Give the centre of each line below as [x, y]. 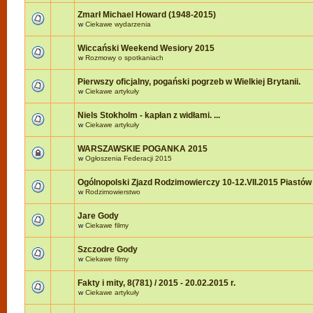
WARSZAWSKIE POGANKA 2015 [143, 149]
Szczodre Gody [108, 249]
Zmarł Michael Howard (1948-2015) [147, 15]
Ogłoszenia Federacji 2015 [129, 158]
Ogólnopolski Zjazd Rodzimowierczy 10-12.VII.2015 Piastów [195, 182]
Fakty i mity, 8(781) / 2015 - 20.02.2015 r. [156, 283]
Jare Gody [98, 216]
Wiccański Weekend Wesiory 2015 [146, 48]
